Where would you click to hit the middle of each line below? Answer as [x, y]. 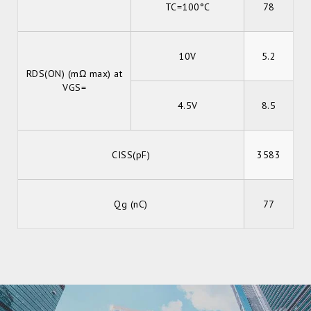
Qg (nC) [131, 204]
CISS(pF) [131, 155]
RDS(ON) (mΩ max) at [74, 74]
